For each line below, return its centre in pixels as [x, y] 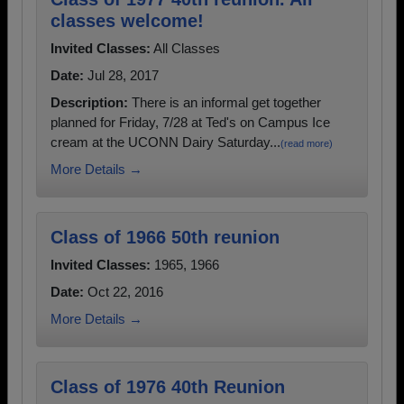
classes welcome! [127, 21]
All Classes [185, 48]
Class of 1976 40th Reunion [168, 387]
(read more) [307, 143]
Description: [89, 102]
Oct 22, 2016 [124, 292]
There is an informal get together [225, 102]
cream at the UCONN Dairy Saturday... [165, 142]
